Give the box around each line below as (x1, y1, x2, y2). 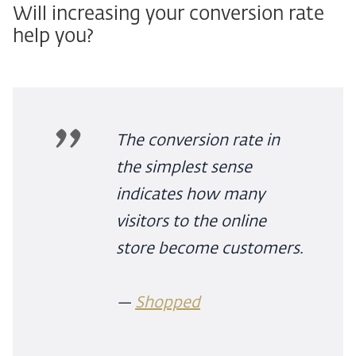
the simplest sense (116, 160, 252, 176)
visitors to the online (116, 214, 266, 230)
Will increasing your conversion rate (13, 5, 324, 25)
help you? (13, 27, 94, 47)
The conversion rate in (116, 133, 280, 149)
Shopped (135, 295, 200, 311)
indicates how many (116, 187, 265, 203)
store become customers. (116, 241, 304, 257)
